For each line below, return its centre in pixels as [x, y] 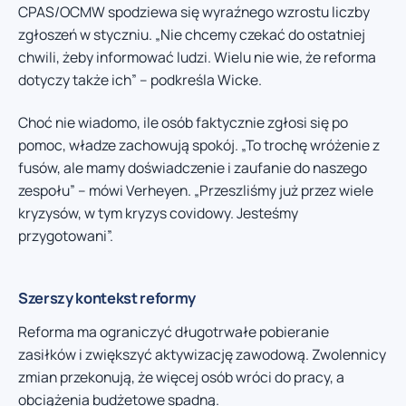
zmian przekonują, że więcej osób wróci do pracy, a [181, 377]
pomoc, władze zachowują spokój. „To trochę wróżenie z [199, 145]
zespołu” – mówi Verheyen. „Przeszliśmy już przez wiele [196, 191]
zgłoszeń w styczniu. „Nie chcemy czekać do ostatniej [192, 34]
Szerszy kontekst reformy [107, 298]
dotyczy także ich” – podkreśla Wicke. [140, 79]
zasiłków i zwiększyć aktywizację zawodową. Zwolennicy [202, 355]
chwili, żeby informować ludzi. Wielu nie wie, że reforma [197, 57]
